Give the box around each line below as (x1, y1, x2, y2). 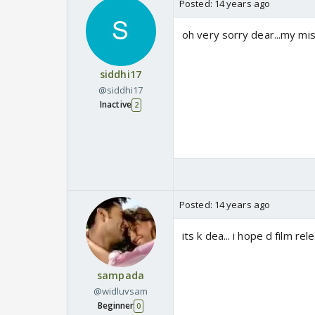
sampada (97, 269, 144, 283)
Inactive (100, 98, 131, 111)
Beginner (97, 300, 134, 312)
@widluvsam (93, 285, 148, 298)
